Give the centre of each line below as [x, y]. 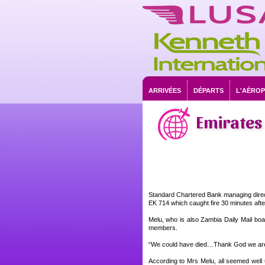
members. [163, 228]
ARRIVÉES [164, 91]
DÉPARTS [208, 91]
